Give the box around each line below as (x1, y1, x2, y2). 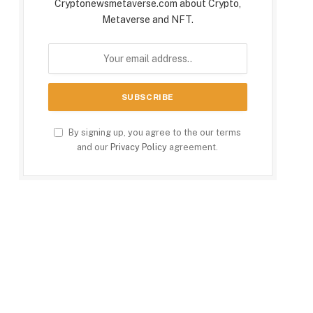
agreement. (167, 142, 219, 153)
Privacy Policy (110, 142, 168, 153)
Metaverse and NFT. (101, 14, 194, 26)
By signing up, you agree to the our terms (66, 127, 242, 138)
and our (77, 142, 111, 153)
